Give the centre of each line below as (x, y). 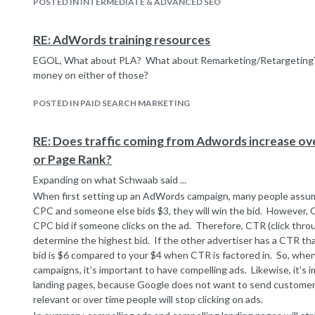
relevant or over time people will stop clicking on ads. (148, 299)
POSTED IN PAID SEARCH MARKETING (112, 103)
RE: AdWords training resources (122, 40)
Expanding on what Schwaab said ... (110, 180)
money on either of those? (91, 75)
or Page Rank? (73, 159)
